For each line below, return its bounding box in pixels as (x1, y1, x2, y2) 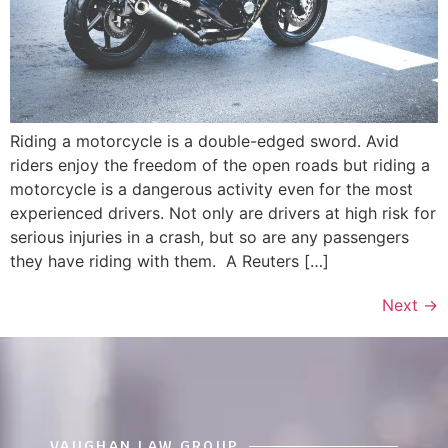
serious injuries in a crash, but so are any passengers (10, 227, 409, 248)
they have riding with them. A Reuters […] (10, 251, 329, 272)
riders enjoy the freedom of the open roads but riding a (10, 155, 430, 176)
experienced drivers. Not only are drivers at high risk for (10, 203, 436, 224)
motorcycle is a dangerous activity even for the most (10, 179, 413, 200)
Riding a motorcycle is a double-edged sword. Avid (10, 131, 399, 152)
